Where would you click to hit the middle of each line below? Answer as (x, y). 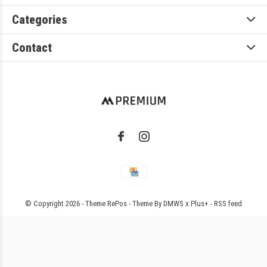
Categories (40, 20)
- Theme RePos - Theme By (122, 204)
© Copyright (45, 204)
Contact (32, 48)
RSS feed (228, 204)
